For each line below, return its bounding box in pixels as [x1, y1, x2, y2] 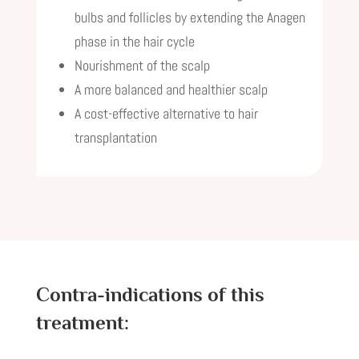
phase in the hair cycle [74, 32, 195, 50]
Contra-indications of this [35, 283, 264, 306]
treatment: [35, 311, 129, 334]
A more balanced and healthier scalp [74, 80, 268, 99]
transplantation [74, 128, 157, 147]
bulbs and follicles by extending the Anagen [74, 8, 305, 26]
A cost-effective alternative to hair [74, 104, 258, 123]
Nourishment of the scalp [74, 56, 210, 75]
